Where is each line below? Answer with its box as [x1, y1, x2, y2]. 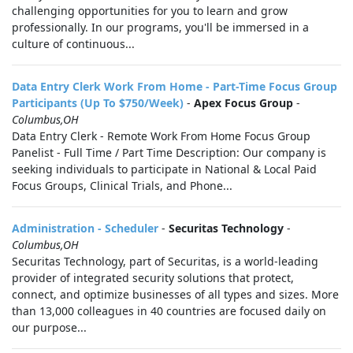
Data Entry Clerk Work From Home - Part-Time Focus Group [12, 79, 337, 94]
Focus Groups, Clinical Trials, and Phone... [12, 178, 232, 193]
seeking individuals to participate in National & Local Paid [12, 162, 317, 176]
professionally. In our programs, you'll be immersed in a [12, 20, 309, 35]
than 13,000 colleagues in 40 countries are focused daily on [12, 303, 326, 318]
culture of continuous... [12, 36, 135, 51]
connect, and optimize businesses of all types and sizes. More [12, 287, 339, 302]
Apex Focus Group [194, 95, 293, 110]
